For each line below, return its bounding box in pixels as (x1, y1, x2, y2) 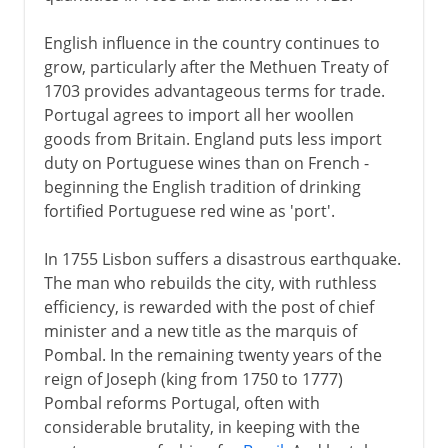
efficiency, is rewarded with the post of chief (43, 295, 374, 318)
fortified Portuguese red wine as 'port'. (43, 199, 335, 222)
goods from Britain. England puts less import (43, 127, 382, 150)
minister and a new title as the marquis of (43, 319, 357, 342)
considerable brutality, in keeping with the (43, 415, 360, 438)
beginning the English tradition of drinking (43, 175, 361, 198)
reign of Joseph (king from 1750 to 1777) (43, 367, 343, 390)
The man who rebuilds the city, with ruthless (43, 271, 377, 294)
